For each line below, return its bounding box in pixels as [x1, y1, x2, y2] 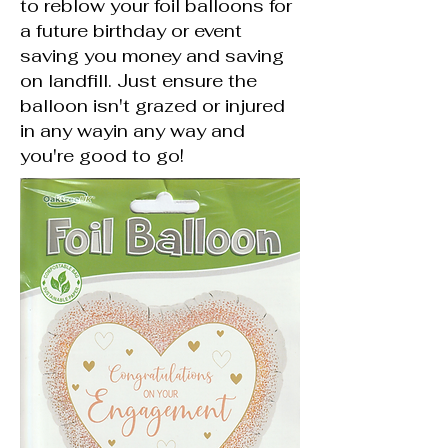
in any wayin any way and [20, 119, 245, 142]
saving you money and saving [20, 44, 284, 67]
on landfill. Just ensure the [20, 69, 257, 92]
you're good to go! [20, 144, 184, 167]
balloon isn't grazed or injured [20, 94, 285, 117]
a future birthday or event [20, 19, 242, 42]
